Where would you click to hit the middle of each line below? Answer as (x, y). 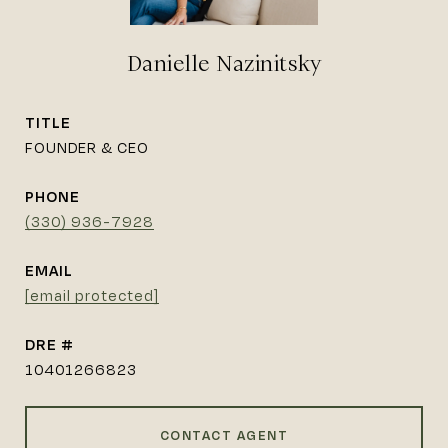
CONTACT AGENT (224, 435)
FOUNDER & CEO (87, 147)
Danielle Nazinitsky (224, 63)
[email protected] (92, 295)
